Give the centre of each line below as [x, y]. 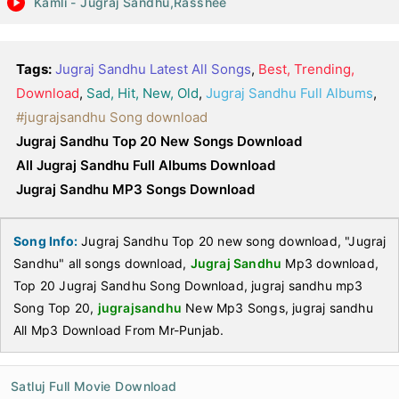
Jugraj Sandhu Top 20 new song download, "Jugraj [232, 241]
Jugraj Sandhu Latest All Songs [153, 69]
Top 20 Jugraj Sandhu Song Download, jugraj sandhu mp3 [188, 285]
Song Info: [45, 241]
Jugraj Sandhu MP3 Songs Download [135, 189]
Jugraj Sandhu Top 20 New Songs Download [159, 141]
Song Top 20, [56, 308]
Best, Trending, [306, 69]
